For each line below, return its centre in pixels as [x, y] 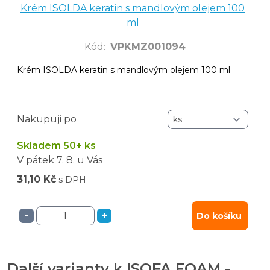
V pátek [36, 160]
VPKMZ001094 [148, 46]
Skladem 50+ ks [56, 145]
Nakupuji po [47, 119]
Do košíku [219, 215]
